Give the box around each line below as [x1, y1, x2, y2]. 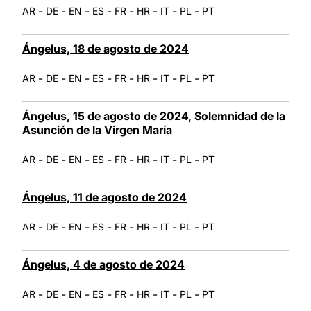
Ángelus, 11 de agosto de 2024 [22, 190, 187, 204]
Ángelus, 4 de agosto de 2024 [22, 257, 185, 271]
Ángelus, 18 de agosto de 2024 [22, 41, 189, 56]
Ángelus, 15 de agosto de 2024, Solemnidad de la [22, 108, 285, 123]
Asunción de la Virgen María [22, 122, 172, 137]
